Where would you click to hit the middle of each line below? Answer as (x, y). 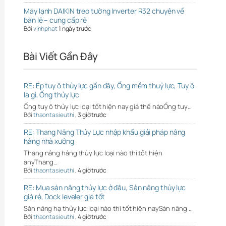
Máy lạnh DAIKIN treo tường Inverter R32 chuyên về (104, 11)
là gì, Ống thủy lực (52, 94)
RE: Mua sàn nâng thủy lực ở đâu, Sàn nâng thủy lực (105, 187)
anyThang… (41, 162)
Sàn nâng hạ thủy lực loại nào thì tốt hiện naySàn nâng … (108, 208)
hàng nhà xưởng (49, 141)
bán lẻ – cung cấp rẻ (55, 20)
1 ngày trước (75, 28)
